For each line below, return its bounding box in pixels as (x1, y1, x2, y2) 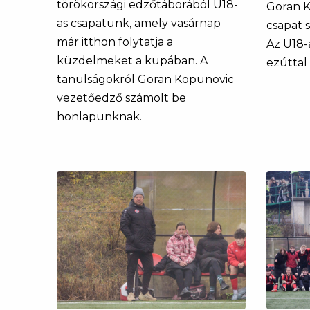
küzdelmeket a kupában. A (57, 53, 208, 67)
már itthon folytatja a (57, 35, 173, 48)
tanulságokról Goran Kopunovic (57, 72, 234, 86)
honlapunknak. (57, 109, 142, 123)
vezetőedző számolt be (57, 91, 186, 104)
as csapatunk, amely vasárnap (57, 16, 221, 30)
